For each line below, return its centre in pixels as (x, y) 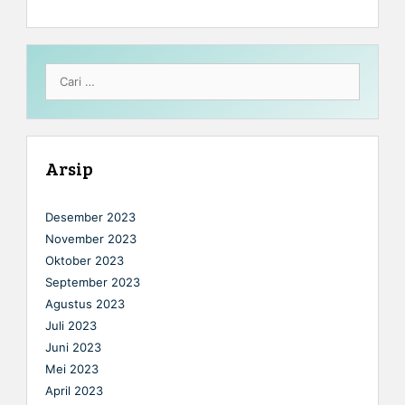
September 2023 (93, 282)
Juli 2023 (71, 325)
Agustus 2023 (85, 303)
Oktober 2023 (85, 260)
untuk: (62, 87)
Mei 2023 (72, 368)
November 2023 (91, 238)
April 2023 (74, 390)
